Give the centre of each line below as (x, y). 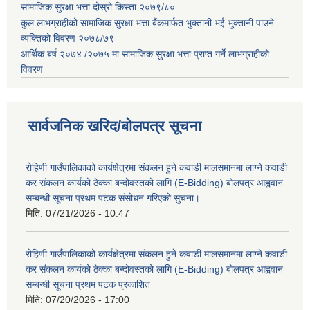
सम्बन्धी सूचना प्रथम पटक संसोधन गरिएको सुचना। (113, 198)
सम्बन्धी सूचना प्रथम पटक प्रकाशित (88, 284)
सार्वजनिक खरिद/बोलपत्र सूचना (115, 126)
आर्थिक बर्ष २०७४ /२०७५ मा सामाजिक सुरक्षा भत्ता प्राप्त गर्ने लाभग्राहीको (145, 54)
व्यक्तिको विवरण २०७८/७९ (69, 38)
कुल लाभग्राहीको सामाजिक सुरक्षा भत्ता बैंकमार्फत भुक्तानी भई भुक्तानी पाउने (147, 22)
